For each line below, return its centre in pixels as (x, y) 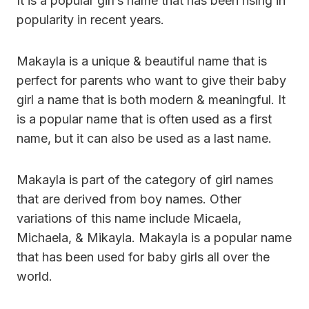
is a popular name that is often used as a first (144, 119)
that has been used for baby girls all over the (143, 257)
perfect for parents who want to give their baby (151, 80)
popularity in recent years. (90, 19)
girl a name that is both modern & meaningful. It (151, 99)
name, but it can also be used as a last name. (144, 138)
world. (34, 276)
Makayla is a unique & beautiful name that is (142, 61)
